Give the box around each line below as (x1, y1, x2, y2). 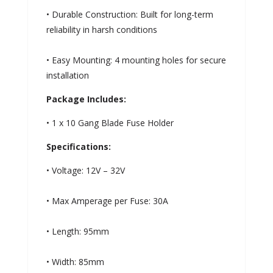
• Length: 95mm (46, 225, 109, 237)
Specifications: (46, 140, 111, 152)
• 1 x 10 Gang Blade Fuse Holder (46, 116, 174, 129)
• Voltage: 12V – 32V (46, 164, 125, 176)
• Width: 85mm (46, 255, 104, 268)
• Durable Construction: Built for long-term (46, 8, 213, 20)
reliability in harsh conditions (46, 23, 157, 35)
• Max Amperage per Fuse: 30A (46, 194, 168, 207)
